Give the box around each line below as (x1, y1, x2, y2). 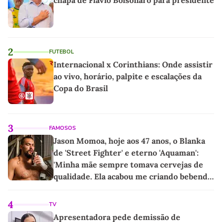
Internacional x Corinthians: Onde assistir (54, 59, 213, 70)
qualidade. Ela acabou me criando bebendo (54, 171, 212, 182)
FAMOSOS (49, 124, 76, 132)
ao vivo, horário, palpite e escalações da (54, 71, 202, 82)
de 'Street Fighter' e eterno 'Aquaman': (54, 148, 199, 158)
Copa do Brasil (54, 83, 108, 94)
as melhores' (54, 183, 101, 194)
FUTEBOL (49, 48, 74, 56)
